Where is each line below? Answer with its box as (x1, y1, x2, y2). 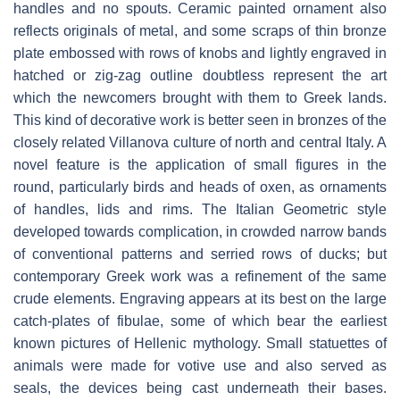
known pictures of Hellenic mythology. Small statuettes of (13, 336, 387, 352)
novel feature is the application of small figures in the (13, 157, 387, 173)
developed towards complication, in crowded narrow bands (13, 224, 387, 240)
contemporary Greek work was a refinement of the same (13, 269, 387, 285)
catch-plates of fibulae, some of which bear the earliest (13, 313, 387, 329)
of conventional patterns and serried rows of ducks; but (13, 246, 387, 262)
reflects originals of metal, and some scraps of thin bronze (13, 23, 387, 39)
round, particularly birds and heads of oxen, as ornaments (13, 179, 387, 196)
